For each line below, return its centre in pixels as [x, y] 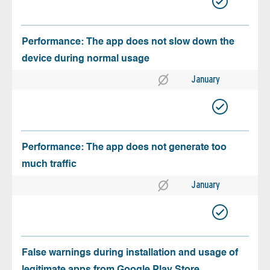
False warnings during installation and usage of [130, 253]
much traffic [49, 164]
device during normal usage [86, 59]
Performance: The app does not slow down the [128, 42]
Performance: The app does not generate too [124, 147]
